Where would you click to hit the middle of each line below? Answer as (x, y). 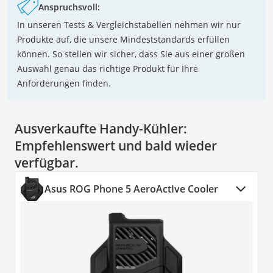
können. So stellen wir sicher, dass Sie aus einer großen (131, 54)
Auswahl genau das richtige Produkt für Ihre (108, 68)
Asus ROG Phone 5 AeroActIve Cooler (131, 189)
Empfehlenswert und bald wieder (116, 145)
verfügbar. (47, 162)
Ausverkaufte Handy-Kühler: (101, 128)
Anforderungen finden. (64, 83)
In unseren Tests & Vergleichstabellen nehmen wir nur (129, 24)
